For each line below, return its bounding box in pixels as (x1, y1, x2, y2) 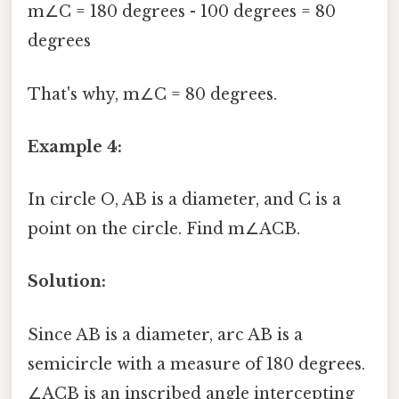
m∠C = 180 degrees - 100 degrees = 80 (28, 2, 336, 22)
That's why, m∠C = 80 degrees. (28, 84, 277, 104)
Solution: (28, 272, 106, 292)
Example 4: (28, 136, 122, 157)
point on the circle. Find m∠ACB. (28, 219, 300, 240)
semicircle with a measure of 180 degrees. (28, 354, 365, 374)
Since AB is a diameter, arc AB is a (28, 324, 303, 345)
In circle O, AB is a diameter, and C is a (28, 190, 341, 210)
